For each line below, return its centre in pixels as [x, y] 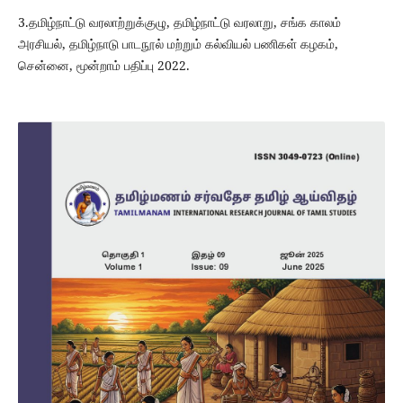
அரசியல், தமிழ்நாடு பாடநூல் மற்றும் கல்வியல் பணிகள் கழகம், [178, 44]
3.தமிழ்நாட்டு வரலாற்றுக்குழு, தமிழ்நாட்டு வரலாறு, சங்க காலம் [179, 22]
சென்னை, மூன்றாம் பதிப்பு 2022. [103, 66]
